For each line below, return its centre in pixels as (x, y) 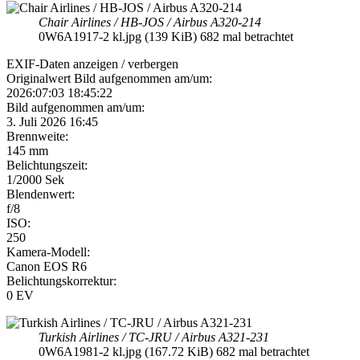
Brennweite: (37, 136)
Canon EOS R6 (47, 266)
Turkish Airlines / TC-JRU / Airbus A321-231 (154, 337)
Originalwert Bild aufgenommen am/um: (109, 78)
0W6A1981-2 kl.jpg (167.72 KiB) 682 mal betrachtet (174, 351)
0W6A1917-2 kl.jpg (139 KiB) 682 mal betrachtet (166, 36)
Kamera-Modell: (48, 252)
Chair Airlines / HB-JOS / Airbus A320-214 (150, 22)
